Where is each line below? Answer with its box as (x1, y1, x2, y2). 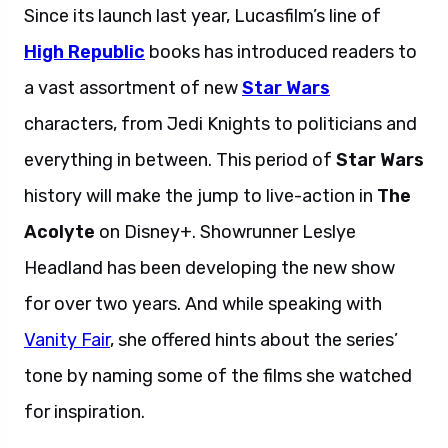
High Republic (24, 41, 145, 63)
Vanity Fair (24, 329, 110, 351)
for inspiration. (24, 401, 149, 423)
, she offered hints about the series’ (110, 329, 398, 351)
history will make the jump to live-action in (24, 185, 377, 207)
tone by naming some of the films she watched (24, 365, 412, 387)
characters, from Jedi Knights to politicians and (24, 113, 417, 135)
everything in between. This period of (24, 149, 336, 171)
